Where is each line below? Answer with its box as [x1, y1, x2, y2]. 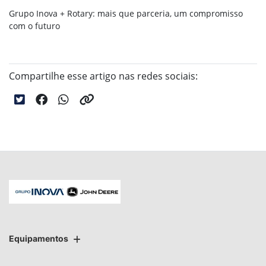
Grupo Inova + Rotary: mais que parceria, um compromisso [9, 8, 243, 20]
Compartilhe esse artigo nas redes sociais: [9, 69, 198, 83]
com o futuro [9, 20, 60, 32]
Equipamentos [9, 233, 68, 243]
